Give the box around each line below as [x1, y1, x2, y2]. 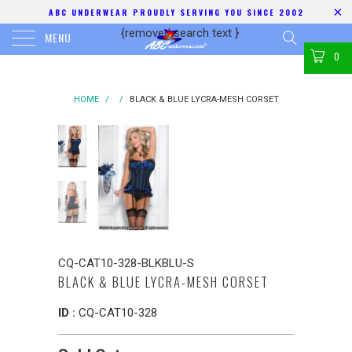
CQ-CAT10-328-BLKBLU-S [58, 256, 194, 271]
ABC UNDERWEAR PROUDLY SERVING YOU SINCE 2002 [48, 5, 304, 18]
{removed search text [121, 26, 235, 40]
